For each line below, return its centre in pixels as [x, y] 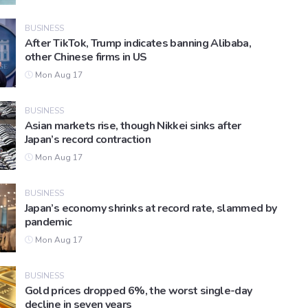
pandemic [48, 222]
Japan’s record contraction [88, 140]
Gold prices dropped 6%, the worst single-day [138, 291]
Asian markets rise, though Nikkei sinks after [133, 126]
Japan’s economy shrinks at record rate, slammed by [151, 209]
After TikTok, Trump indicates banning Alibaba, [138, 44]
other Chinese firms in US [86, 57]
